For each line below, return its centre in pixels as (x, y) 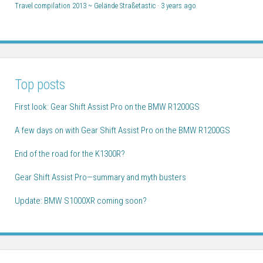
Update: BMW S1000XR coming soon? (81, 201)
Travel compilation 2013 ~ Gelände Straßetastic (85, 6)
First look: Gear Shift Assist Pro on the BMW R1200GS (107, 107)
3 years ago (178, 6)
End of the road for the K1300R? (70, 154)
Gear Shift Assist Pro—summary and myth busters (100, 178)
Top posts (40, 85)
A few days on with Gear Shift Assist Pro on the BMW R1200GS (122, 131)
